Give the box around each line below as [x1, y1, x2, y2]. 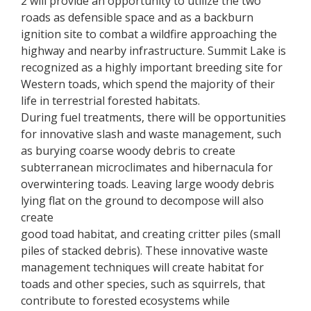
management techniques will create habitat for [21, 260, 264, 275]
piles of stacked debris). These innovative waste [21, 243, 268, 258]
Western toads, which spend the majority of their [21, 76, 275, 92]
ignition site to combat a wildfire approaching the [21, 26, 277, 42]
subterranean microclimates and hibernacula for [21, 160, 273, 175]
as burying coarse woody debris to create [21, 143, 235, 158]
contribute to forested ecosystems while [21, 293, 230, 308]
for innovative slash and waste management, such [21, 126, 281, 142]
